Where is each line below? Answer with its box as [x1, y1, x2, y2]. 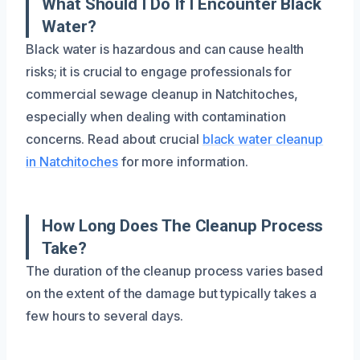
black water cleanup [202, 130, 324, 147]
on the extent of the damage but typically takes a [26, 284, 317, 301]
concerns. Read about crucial [26, 130, 202, 147]
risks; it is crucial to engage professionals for [26, 63, 292, 80]
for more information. [117, 153, 249, 170]
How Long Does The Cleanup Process [42, 215, 324, 235]
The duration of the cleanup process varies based [26, 262, 324, 279]
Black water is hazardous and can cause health [26, 40, 305, 57]
